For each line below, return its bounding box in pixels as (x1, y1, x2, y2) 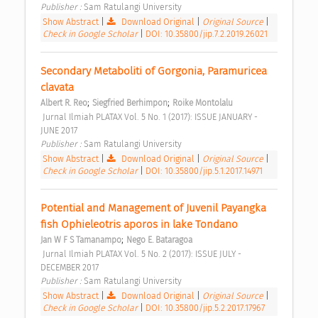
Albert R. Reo (40, 98, 87, 109)
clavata (40, 81, 77, 94)
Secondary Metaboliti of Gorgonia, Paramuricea (40, 65, 267, 78)
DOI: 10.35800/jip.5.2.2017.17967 (146, 302, 265, 314)
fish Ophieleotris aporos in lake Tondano (40, 218, 241, 231)
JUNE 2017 (40, 125, 79, 136)
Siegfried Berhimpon (92, 98, 168, 109)
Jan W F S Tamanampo (40, 235, 121, 246)
